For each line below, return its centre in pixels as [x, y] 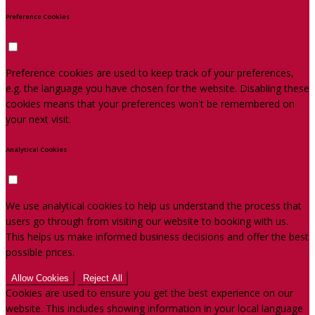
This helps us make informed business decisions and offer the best [157, 237]
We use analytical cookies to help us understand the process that [154, 206]
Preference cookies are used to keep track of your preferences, [150, 72]
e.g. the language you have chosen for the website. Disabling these [157, 88]
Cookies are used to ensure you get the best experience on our [149, 293]
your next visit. [38, 119]
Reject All [103, 278]
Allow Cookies [40, 278]
